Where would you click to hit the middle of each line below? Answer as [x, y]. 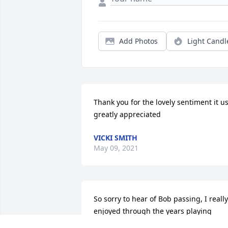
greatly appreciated [127, 115]
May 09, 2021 [116, 148]
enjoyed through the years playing [153, 211]
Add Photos [138, 41]
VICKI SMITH [116, 138]
